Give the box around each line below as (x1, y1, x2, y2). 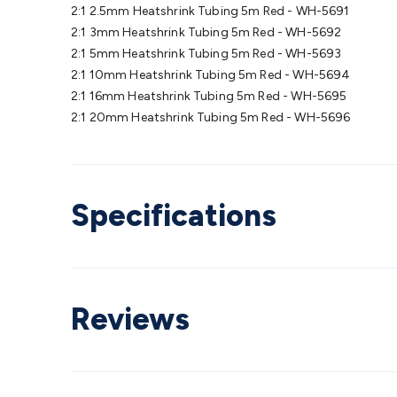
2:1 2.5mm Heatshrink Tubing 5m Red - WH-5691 (71, 4, 350, 19)
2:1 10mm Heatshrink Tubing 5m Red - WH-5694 (71, 67, 351, 82)
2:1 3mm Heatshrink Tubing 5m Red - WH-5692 (71, 25, 342, 40)
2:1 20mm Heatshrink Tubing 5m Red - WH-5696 (71, 110, 351, 125)
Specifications (71, 198, 276, 234)
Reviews (71, 301, 190, 338)
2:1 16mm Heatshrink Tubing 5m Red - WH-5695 (71, 89, 347, 104)
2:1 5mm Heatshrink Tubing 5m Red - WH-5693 (71, 46, 342, 61)
